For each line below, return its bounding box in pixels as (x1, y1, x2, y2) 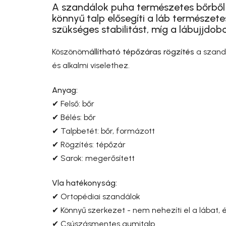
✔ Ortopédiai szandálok (52, 191, 140, 201)
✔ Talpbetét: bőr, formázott (52, 126, 155, 136)
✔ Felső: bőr (52, 98, 94, 108)
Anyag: (52, 85, 78, 95)
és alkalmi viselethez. (52, 60, 130, 70)
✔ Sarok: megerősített (52, 153, 135, 163)
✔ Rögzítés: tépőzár (52, 139, 126, 149)
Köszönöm (52, 46, 89, 56)
